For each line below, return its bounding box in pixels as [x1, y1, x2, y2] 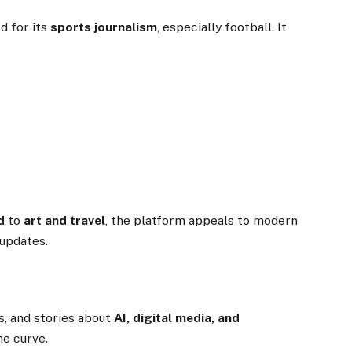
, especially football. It [157, 20, 288, 35]
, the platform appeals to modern [105, 212, 299, 228]
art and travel [24, 212, 106, 228]
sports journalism [50, 20, 158, 35]
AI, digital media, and [114, 310, 240, 326]
